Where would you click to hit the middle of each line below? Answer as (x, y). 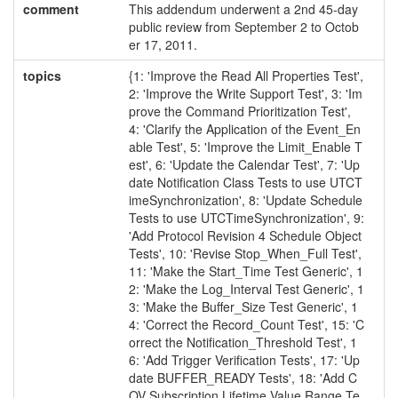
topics (42, 76)
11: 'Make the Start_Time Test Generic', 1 (246, 271)
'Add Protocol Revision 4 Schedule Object (245, 235)
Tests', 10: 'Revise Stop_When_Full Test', (245, 253)
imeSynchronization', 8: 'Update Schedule (245, 200)
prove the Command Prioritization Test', (239, 111)
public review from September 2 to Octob (243, 27)
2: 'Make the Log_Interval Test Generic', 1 (246, 289)
